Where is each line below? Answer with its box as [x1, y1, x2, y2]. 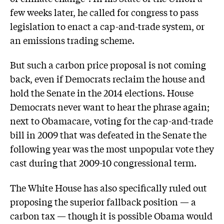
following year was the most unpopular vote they [10, 142, 214, 155]
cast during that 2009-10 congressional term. [10, 156, 196, 169]
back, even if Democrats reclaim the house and [10, 72, 205, 85]
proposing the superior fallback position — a [10, 194, 196, 208]
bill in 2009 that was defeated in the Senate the [10, 128, 206, 141]
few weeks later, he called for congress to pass [10, 5, 198, 18]
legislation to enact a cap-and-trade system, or [10, 19, 204, 32]
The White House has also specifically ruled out [10, 180, 207, 194]
